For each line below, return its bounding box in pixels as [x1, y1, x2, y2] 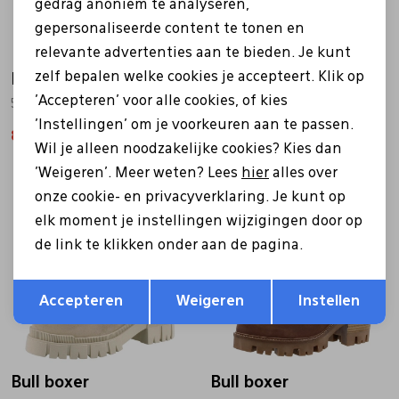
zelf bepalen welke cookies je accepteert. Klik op [35, 69, 364, 85]
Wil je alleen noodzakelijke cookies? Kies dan [35, 142, 342, 157]
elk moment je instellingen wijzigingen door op [35, 214, 362, 229]
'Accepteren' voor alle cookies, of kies [35, 94, 288, 109]
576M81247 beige [11, 97, 118, 110]
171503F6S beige [210, 97, 310, 110]
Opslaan [258, 276, 316, 291]
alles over [269, 166, 338, 181]
